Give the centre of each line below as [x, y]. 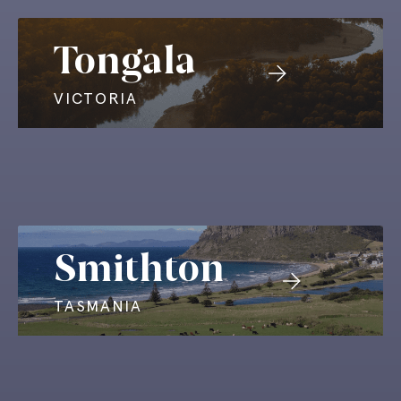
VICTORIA [96, 98]
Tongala [125, 61]
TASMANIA [98, 306]
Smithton [139, 269]
